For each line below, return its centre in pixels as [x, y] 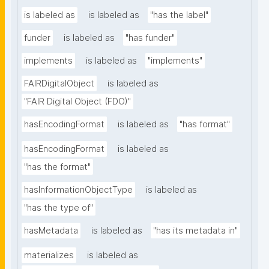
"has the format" [57, 167]
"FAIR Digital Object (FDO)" [77, 102]
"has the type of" [59, 208]
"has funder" [150, 38]
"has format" [205, 125]
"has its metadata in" [195, 231]
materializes [49, 255]
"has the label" [179, 15]
